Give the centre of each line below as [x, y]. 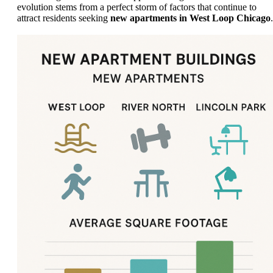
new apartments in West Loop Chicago [190, 18]
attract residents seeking [64, 18]
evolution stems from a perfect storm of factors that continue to [137, 7]
